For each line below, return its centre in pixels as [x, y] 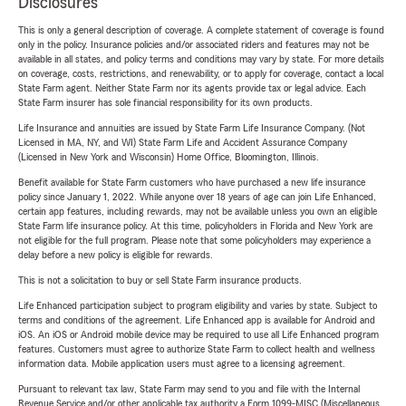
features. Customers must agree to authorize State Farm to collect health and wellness [197, 349]
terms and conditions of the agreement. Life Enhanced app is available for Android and [197, 320]
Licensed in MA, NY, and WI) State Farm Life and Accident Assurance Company [183, 143]
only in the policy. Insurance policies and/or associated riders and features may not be [193, 45]
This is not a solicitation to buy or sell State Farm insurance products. [160, 280]
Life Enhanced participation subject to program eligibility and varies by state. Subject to [198, 306]
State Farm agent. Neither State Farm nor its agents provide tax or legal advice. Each [192, 88]
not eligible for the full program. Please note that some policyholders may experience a [194, 241]
